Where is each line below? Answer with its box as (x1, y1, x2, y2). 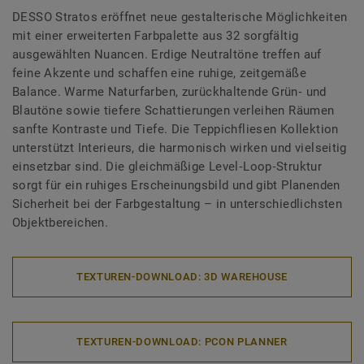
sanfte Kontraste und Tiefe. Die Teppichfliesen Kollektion (12, 121, 339, 136)
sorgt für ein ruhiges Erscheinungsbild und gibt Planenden (12, 177, 340, 193)
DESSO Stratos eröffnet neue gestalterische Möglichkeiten (12, 9, 348, 24)
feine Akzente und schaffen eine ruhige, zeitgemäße (12, 65, 307, 80)
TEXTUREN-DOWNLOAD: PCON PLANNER (76, 336, 288, 349)
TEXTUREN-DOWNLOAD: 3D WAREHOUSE (76, 271, 288, 284)
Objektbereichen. (12, 214, 109, 230)
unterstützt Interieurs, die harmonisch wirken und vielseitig (12, 140, 347, 155)
